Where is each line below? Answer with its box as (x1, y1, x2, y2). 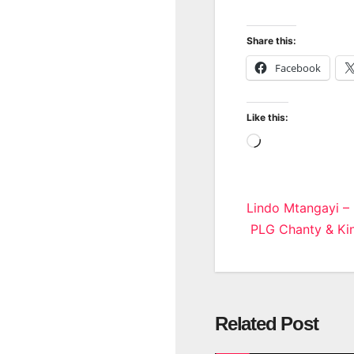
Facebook (275, 60, 321, 75)
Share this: (247, 34, 296, 47)
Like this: (247, 111, 288, 123)
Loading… (260, 134, 318, 150)
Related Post (215, 312, 318, 334)
